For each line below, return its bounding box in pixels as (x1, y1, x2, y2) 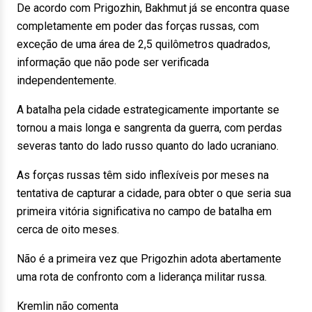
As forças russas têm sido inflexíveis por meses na (17, 169, 269, 182)
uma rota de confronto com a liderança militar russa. (17, 270, 267, 283)
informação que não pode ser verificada (17, 56, 209, 69)
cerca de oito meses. (17, 223, 119, 236)
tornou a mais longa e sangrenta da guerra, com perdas (17, 121, 282, 134)
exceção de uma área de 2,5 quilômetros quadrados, (17, 38, 270, 51)
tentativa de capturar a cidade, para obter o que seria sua (17, 187, 291, 200)
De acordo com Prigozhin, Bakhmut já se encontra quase (17, 1, 290, 15)
